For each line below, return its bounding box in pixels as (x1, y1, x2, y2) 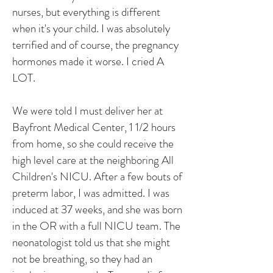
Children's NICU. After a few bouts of (12, 168, 182, 185)
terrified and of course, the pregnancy (12, 37, 179, 53)
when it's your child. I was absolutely (12, 20, 170, 37)
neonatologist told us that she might (12, 234, 170, 250)
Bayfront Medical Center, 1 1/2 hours (12, 119, 175, 135)
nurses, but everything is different (12, 4, 160, 20)
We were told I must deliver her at (12, 102, 163, 119)
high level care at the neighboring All (12, 152, 174, 168)
